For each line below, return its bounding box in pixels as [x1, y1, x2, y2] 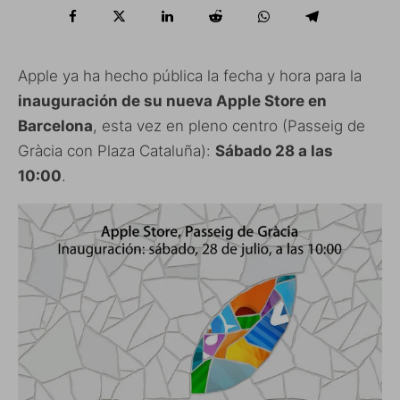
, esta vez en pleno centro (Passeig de [93, 116, 365, 135]
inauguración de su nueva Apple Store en [18, 91, 327, 110]
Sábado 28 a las [215, 141, 333, 160]
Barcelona [18, 116, 93, 135]
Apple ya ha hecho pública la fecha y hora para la [18, 66, 362, 85]
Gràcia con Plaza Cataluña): [18, 141, 215, 160]
